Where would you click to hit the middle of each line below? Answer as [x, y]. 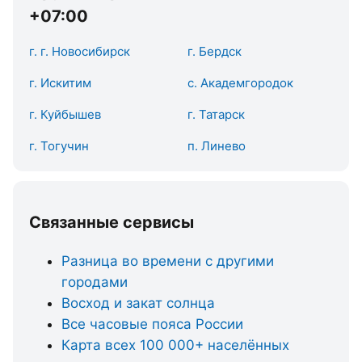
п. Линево [217, 146]
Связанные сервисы [112, 222]
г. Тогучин [59, 146]
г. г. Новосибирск [80, 51]
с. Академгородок [240, 83]
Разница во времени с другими [168, 261]
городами [95, 282]
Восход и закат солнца [138, 303]
